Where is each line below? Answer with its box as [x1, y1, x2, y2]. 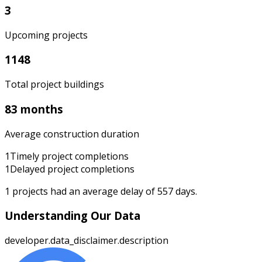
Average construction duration [5, 127, 139, 140]
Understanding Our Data [5, 208, 140, 223]
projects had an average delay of [10, 184, 157, 198]
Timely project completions [10, 149, 129, 163]
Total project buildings [5, 78, 104, 91]
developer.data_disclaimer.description [5, 234, 168, 247]
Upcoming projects [5, 28, 88, 42]
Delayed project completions [10, 162, 135, 175]
